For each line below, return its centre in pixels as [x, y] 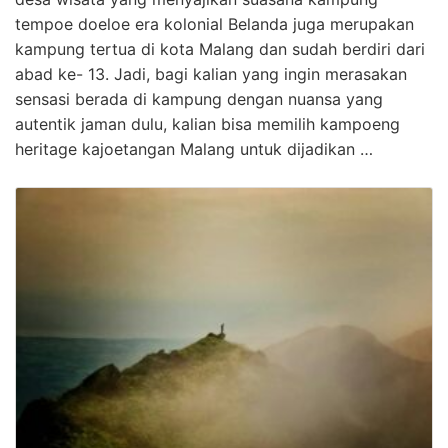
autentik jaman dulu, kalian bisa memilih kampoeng [207, 124]
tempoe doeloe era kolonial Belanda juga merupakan [214, 24]
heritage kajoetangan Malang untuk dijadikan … [194, 149]
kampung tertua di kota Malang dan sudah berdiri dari [220, 49]
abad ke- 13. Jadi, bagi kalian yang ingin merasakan [211, 74]
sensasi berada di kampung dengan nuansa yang [199, 99]
